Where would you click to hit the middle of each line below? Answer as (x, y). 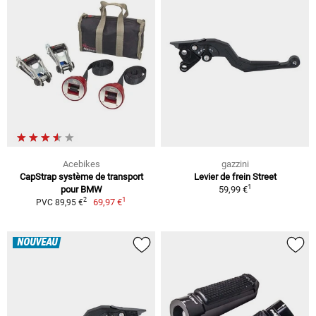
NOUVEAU (37, 242)
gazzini (235, 164)
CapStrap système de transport (81, 176)
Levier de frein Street (235, 176)
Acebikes (81, 164)
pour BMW (81, 189)
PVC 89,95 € (59, 202)
